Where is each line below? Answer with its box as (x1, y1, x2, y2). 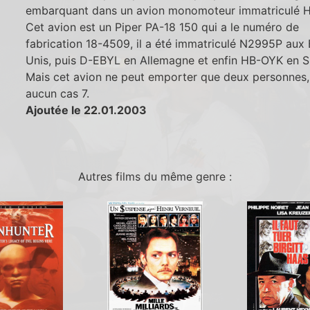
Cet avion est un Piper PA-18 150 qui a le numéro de (26, 20, 300, 35)
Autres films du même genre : (78, 170, 232, 184)
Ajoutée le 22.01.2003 (26, 103, 147, 118)
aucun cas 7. (26, 86, 90, 101)
